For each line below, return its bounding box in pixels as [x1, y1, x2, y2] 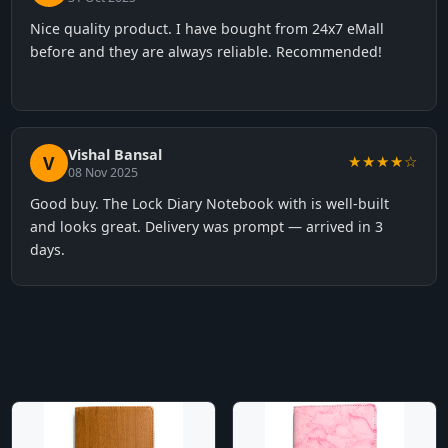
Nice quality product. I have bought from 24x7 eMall [29, 19, 384, 38]
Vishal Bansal [67, 145, 162, 164]
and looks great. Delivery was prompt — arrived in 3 [29, 217, 383, 236]
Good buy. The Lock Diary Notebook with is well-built [29, 194, 389, 213]
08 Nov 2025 [67, 164, 138, 181]
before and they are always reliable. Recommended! [29, 42, 382, 61]
